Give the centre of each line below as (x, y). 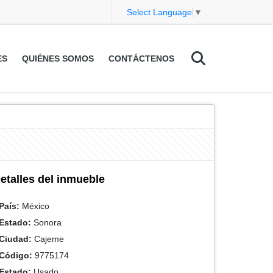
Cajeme (48, 239)
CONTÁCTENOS (141, 58)
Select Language (159, 12)
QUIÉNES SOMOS (58, 58)
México (34, 206)
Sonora (46, 222)
